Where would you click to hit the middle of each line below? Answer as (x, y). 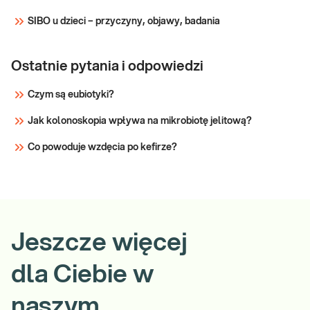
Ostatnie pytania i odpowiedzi (107, 67)
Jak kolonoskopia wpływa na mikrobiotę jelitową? (140, 121)
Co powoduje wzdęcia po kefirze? (102, 148)
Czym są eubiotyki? (71, 95)
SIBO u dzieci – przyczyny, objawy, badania (124, 22)
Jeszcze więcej (99, 243)
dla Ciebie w (82, 275)
